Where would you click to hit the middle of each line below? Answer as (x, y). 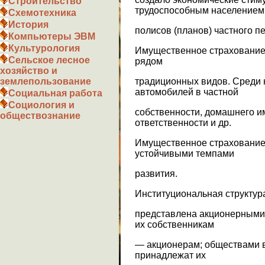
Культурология (44, 48)
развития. (156, 173)
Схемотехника (42, 13)
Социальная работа (55, 93)
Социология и (41, 105)
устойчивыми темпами (185, 153)
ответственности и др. (183, 122)
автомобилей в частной (187, 92)
